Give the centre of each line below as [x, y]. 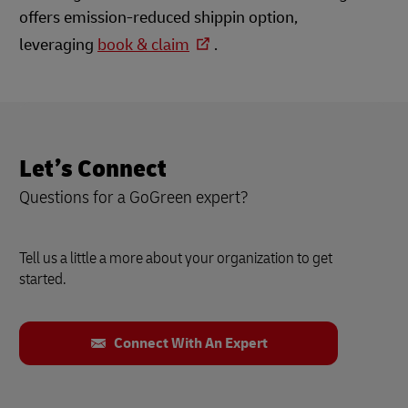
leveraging [58, 45]
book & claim [143, 45]
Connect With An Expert [191, 343]
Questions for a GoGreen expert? [134, 197]
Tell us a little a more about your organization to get [176, 258]
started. [43, 279]
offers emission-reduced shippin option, [158, 17]
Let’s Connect [93, 168]
